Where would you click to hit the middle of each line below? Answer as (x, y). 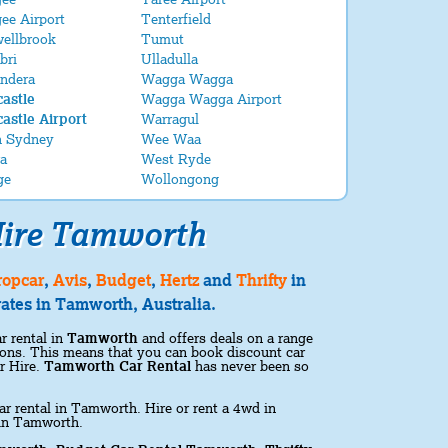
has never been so (250, 366)
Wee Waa (171, 139)
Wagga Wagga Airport (211, 99)
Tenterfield (176, 19)
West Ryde (176, 159)
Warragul (170, 119)
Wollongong (180, 179)
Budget (123, 280)
